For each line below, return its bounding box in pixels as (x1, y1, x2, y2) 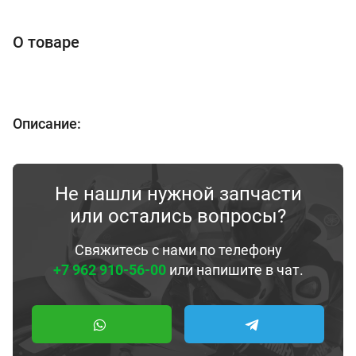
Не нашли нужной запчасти (54, 182, 302, 205)
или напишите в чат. (165, 261, 304, 278)
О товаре (13, 32, 79, 52)
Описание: (13, 114, 81, 132)
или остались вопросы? (70, 204, 286, 227)
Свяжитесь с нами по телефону (74, 241, 282, 258)
